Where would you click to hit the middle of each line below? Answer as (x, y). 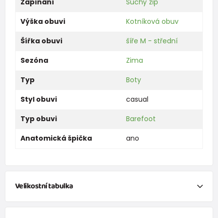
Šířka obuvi (41, 41)
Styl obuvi (38, 99)
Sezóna (34, 60)
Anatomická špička (56, 138)
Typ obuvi (38, 118)
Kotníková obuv (152, 21)
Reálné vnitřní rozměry (48, 207)
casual (137, 99)
